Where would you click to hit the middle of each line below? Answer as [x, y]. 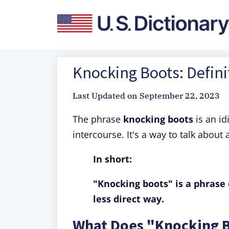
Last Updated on [105, 96]
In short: [112, 159]
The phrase [98, 119]
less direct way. [129, 199]
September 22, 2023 [180, 96]
